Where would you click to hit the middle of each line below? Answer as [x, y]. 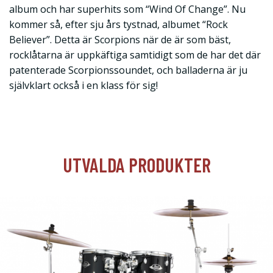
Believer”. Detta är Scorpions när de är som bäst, [120, 40]
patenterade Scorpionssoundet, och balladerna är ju [128, 70]
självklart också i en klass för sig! [83, 85]
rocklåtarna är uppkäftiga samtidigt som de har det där [135, 55]
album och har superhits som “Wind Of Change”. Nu [127, 9]
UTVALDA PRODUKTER [136, 165]
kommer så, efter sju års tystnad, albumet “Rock [119, 24]
